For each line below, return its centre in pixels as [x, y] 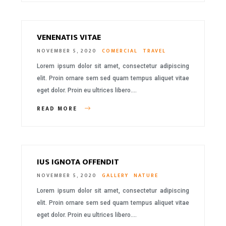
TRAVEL [155, 51]
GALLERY [116, 176]
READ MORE [59, 109]
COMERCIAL [120, 51]
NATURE [146, 176]
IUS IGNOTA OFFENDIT [78, 162]
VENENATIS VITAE [69, 38]
